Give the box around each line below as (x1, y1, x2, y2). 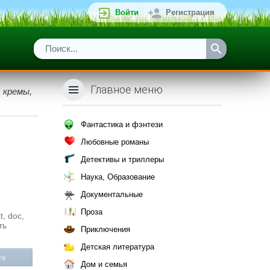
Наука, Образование (81, 172, 155, 181)
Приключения (81, 225, 130, 234)
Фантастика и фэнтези (81, 120, 163, 129)
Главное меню (90, 83, 163, 96)
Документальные (81, 190, 143, 199)
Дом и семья (81, 260, 127, 269)
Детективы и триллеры (81, 155, 164, 164)
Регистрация (166, 8, 215, 17)
